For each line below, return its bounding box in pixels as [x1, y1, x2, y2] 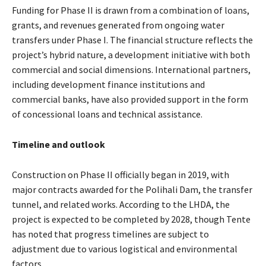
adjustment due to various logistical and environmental [12, 242, 237, 255]
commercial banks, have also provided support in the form [12, 93, 248, 105]
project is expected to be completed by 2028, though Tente [12, 213, 251, 225]
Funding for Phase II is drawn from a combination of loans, [12, 4, 249, 16]
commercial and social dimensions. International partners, [12, 63, 251, 75]
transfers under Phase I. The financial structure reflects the [12, 33, 253, 46]
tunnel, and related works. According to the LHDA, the [12, 198, 230, 210]
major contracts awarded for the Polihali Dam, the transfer [12, 183, 252, 195]
